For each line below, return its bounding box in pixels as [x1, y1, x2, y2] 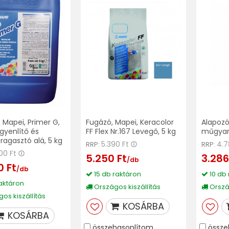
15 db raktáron [93, 169, 142, 179]
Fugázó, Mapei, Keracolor [86, 117, 174, 127]
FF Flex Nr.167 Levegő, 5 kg [86, 126, 176, 136]
